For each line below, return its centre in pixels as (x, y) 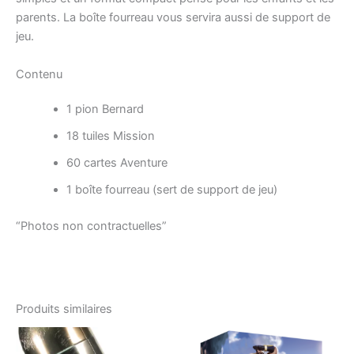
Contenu (39, 74)
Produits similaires (64, 309)
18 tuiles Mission (110, 136)
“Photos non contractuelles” (91, 226)
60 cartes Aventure (117, 162)
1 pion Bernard (105, 109)
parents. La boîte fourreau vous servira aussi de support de (173, 18)
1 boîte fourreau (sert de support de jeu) (171, 189)
